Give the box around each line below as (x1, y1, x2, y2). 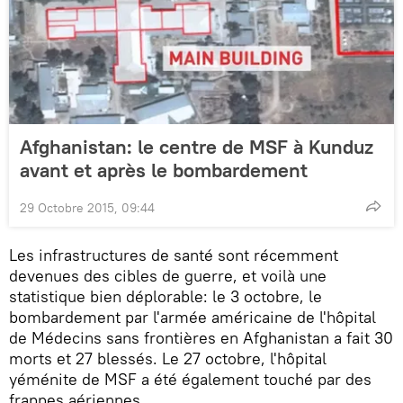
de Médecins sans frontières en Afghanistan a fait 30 (9, 327, 393, 349)
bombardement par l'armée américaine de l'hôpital (9, 307, 376, 328)
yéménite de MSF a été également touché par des (9, 369, 372, 390)
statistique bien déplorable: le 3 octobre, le (9, 286, 322, 308)
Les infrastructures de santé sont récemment (9, 245, 338, 266)
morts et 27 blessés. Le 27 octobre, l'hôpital (9, 348, 327, 370)
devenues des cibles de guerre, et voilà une (9, 265, 327, 287)
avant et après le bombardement (20, 157, 308, 184)
